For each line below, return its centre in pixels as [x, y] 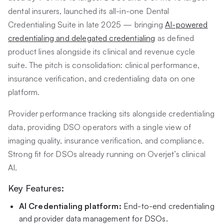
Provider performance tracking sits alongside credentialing [111, 114]
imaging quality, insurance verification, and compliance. [106, 141]
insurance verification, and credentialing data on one [102, 79]
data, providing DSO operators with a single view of [100, 127]
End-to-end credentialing [169, 206]
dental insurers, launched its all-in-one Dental [89, 11]
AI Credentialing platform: [71, 206]
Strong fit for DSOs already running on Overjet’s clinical [107, 154]
